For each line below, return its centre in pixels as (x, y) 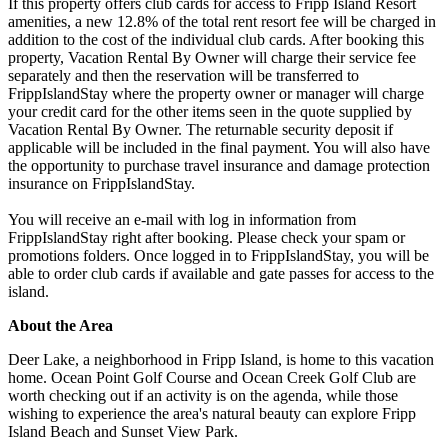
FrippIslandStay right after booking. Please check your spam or (206, 237)
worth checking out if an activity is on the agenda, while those (203, 395)
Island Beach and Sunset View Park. (123, 431)
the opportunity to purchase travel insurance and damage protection (219, 165)
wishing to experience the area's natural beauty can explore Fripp (212, 413)
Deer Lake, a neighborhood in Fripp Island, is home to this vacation (221, 359)
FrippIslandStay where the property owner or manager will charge (216, 93)
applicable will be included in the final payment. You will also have (219, 147)
